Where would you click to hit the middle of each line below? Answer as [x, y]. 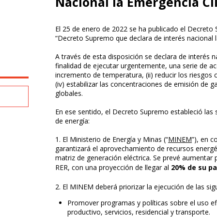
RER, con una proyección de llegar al [113, 168]
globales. [69, 93]
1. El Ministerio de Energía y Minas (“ [112, 139]
